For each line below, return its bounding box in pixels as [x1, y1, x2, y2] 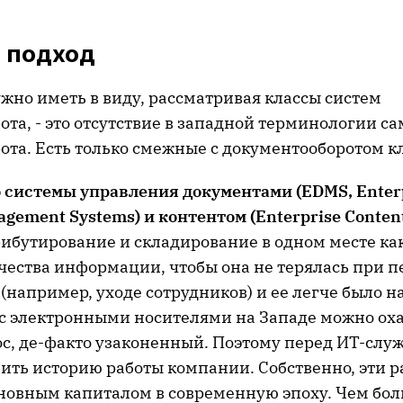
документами [179, 181, 292, 201]
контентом [155, 206, 246, 227]
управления [76, 181, 179, 201]
